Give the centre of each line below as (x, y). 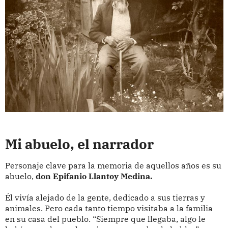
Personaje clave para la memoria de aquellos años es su (113, 165)
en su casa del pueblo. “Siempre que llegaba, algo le (105, 219)
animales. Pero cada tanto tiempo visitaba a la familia (109, 208)
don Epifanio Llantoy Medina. (94, 176)
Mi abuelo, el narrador (79, 144)
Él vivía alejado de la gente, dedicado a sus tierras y (105, 197)
